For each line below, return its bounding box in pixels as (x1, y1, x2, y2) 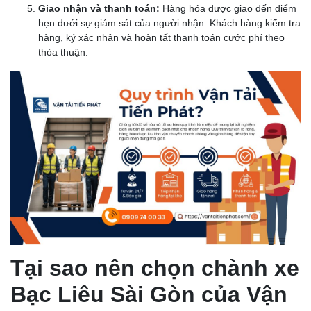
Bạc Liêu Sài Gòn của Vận (10, 282, 287, 308)
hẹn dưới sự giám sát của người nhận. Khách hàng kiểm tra (38, 17, 301, 29)
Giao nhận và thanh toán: (38, 3, 160, 15)
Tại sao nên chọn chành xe (10, 255, 299, 281)
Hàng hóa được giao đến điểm (160, 3, 296, 15)
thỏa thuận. (38, 47, 88, 58)
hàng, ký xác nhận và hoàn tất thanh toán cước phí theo (38, 32, 285, 44)
